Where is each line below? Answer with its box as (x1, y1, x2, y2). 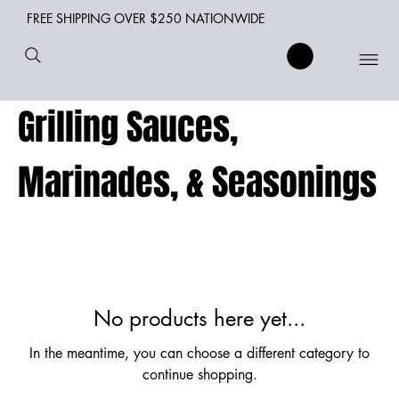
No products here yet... (94, 304, 305, 332)
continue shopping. (142, 364, 257, 384)
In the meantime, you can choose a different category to (29, 343, 370, 362)
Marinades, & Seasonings (18, 155, 377, 208)
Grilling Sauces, (18, 100, 238, 153)
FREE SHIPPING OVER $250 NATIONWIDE (26, 9, 268, 27)
